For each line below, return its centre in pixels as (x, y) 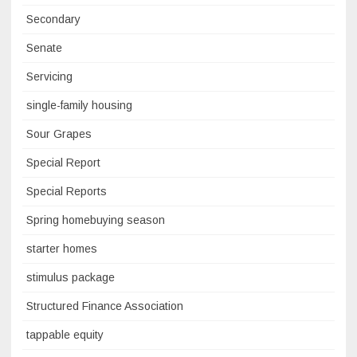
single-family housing (79, 105)
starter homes (62, 248)
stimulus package (71, 277)
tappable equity (65, 334)
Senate (44, 47)
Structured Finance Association (105, 306)
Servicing (49, 76)
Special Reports (67, 191)
